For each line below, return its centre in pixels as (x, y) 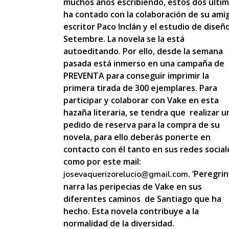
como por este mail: (103, 162)
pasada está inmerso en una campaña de (144, 63)
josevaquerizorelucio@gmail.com (126, 174)
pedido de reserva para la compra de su (142, 125)
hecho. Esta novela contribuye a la (131, 211)
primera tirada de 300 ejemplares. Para (140, 88)
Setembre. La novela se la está (124, 39)
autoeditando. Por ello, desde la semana (143, 51)
